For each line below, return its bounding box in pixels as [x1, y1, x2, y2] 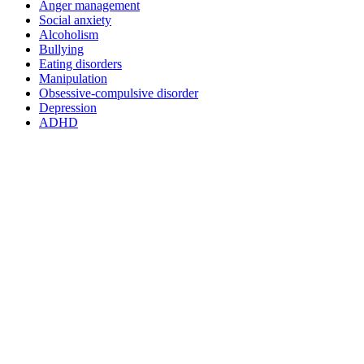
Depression [39, 100, 97, 115]
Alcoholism [39, 27, 98, 41]
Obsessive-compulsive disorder [39, 85, 198, 100]
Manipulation [39, 71, 107, 85]
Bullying [39, 41, 84, 56]
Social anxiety [39, 12, 111, 27]
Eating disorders [39, 56, 122, 71]
